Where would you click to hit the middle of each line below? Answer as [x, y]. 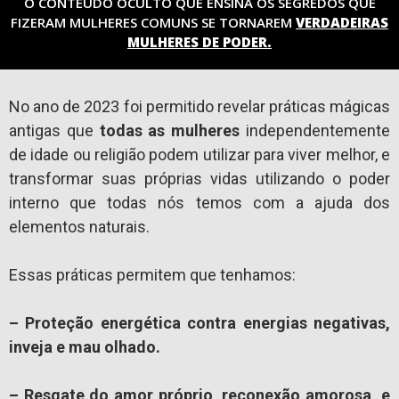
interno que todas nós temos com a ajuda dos [199, 203]
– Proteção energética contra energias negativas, [199, 323]
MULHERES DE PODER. [199, 42]
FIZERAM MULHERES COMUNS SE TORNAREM [153, 23]
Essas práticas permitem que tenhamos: [152, 275]
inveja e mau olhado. [85, 347]
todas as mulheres [170, 131]
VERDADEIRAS [342, 23]
